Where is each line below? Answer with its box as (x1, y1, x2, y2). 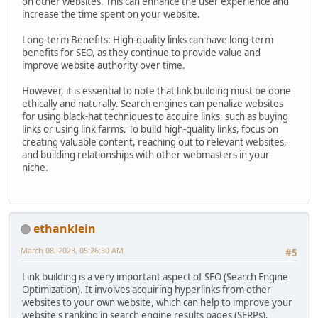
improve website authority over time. (22, 59, 185, 72)
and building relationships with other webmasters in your (22, 148, 270, 162)
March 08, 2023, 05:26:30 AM (21, 244, 124, 256)
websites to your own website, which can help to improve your (22, 295, 292, 309)
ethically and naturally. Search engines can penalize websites (22, 97, 283, 111)
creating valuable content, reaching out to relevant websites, (22, 136, 287, 149)
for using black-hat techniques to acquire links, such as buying (22, 110, 288, 124)
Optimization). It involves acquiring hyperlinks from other (22, 283, 271, 296)
